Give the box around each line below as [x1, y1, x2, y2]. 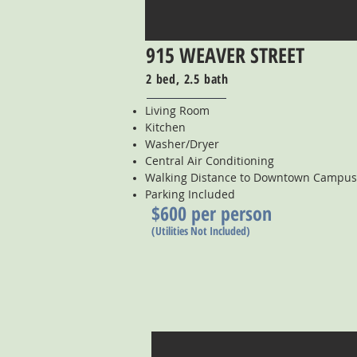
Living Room [145, 103, 210, 118]
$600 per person [151, 200, 272, 226]
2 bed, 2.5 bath [146, 70, 229, 88]
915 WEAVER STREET [146, 41, 304, 69]
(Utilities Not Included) [151, 223, 250, 238]
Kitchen [145, 120, 186, 135]
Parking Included [145, 186, 235, 202]
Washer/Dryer [145, 136, 219, 151]
